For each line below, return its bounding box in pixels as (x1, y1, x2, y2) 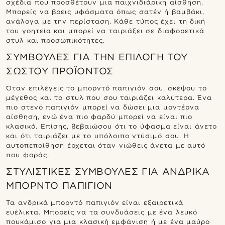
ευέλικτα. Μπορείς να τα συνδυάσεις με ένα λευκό (6, 208, 197, 216)
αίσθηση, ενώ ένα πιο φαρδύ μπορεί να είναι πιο (6, 113, 192, 121)
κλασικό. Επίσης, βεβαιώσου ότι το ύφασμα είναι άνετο (6, 122, 217, 130)
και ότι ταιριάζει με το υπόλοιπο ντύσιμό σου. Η (6, 132, 189, 140)
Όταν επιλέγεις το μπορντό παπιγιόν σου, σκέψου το (6, 84, 207, 92)
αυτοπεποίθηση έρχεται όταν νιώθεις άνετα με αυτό (6, 141, 205, 149)
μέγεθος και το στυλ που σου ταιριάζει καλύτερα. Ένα (6, 93, 212, 101)
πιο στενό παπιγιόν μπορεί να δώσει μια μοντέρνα (6, 103, 199, 111)
